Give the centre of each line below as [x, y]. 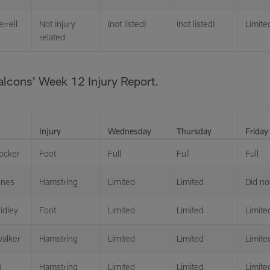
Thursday [194, 131]
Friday [257, 131]
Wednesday [130, 131]
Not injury [57, 24]
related [52, 37]
